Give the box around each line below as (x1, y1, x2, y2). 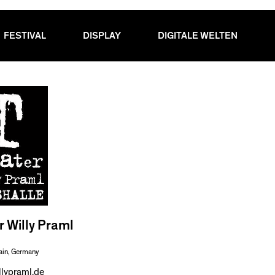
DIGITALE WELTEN (158, 30, 238, 41)
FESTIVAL (3, 30, 46, 41)
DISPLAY (82, 30, 121, 41)
